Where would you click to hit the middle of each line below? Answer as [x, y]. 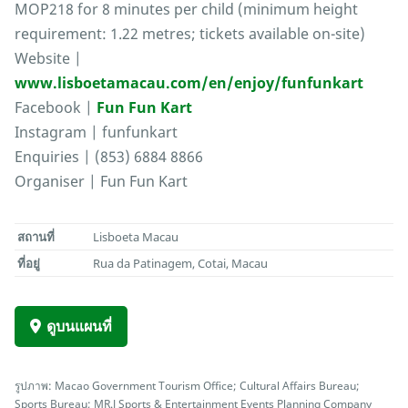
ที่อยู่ [29, 264]
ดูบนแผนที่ [79, 326]
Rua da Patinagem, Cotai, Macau [181, 264]
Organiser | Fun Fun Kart [101, 182]
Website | [48, 59]
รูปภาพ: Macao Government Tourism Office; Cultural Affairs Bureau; [187, 386]
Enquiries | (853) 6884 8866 [109, 157]
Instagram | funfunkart [96, 133]
